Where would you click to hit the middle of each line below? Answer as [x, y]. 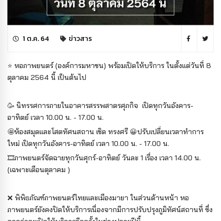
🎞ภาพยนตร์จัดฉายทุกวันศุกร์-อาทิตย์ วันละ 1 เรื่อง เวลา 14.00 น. [105, 158]
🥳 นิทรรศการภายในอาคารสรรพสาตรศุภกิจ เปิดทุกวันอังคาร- [100, 106]
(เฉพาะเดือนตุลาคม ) [40, 170]
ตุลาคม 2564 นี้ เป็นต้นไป [47, 77]
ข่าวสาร [80, 39]
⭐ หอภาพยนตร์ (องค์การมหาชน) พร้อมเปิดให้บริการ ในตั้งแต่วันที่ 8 [109, 66]
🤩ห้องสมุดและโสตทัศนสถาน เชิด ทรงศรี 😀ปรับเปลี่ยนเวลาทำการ [106, 132]
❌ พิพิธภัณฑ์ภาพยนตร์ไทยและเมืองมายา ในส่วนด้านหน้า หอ [98, 198]
